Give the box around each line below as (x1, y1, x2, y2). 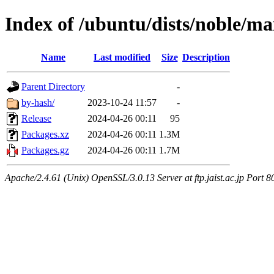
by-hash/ (21, 97, 54, 108)
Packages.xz (21, 128, 69, 139)
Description (182, 51, 230, 62)
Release (21, 113, 51, 124)
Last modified (94, 51, 150, 62)
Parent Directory (21, 81, 85, 92)
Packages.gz (21, 144, 69, 155)
